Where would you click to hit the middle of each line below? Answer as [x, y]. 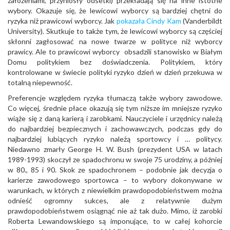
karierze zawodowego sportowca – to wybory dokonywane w [115, 180]
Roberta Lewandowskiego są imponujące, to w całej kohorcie [115, 221]
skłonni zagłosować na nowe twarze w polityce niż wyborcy [115, 41]
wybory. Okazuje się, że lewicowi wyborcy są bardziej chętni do [115, 11]
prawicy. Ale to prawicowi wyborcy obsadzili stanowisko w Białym [115, 52]
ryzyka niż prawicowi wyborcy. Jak [62, 21]
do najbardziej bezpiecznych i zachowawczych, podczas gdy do [115, 129]
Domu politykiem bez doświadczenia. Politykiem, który [115, 62]
